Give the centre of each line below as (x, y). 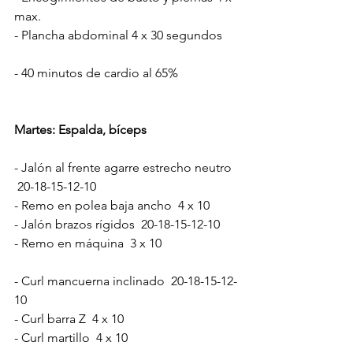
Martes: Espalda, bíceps (80, 129)
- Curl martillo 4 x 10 (71, 337)
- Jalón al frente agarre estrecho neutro (126, 167)
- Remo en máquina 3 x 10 (88, 243)
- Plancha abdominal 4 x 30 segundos (118, 35)
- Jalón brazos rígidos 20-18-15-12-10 (117, 224)
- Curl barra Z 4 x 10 (69, 318)
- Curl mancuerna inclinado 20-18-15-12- (126, 281)
